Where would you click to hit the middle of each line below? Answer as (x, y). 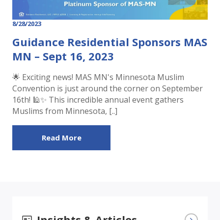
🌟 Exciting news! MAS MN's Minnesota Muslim (98, 77)
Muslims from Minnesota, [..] (65, 111)
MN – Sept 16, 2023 (63, 56)
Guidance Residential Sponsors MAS (110, 42)
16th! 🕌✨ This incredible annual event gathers (98, 100)
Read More (61, 137)
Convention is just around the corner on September (108, 88)
